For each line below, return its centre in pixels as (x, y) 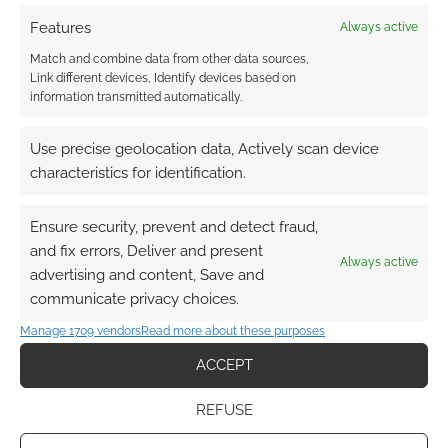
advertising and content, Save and (147, 274)
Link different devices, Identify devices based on (163, 77)
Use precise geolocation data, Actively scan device (204, 148)
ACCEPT (224, 365)
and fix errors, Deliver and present (146, 250)
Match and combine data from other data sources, (169, 58)
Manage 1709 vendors (80, 330)
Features (60, 27)
